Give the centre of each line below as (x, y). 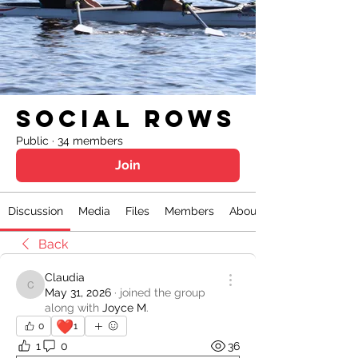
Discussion (35, 211)
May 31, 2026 (78, 292)
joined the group (163, 292)
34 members (90, 141)
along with (72, 308)
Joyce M (124, 308)
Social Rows (126, 119)
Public (32, 141)
